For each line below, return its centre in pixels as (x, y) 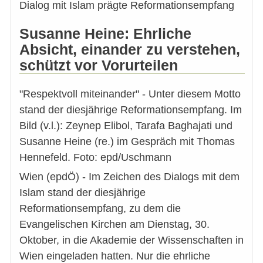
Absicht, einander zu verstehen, (130, 49)
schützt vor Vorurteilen (99, 65)
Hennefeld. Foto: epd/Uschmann (95, 157)
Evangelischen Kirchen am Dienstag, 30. (114, 224)
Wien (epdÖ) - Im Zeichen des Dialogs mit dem (129, 176)
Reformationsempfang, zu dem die (100, 208)
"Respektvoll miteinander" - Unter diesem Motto (130, 94)
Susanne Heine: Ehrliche (105, 33)
